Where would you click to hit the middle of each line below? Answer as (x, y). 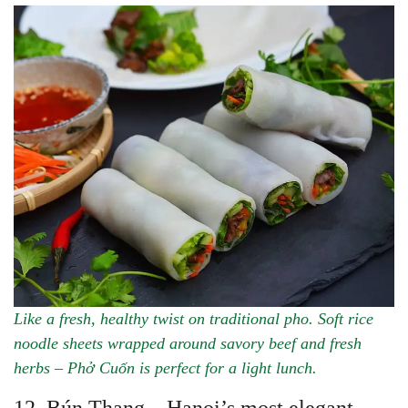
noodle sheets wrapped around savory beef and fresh (188, 343)
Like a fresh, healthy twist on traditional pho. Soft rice (194, 318)
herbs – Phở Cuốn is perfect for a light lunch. (165, 367)
